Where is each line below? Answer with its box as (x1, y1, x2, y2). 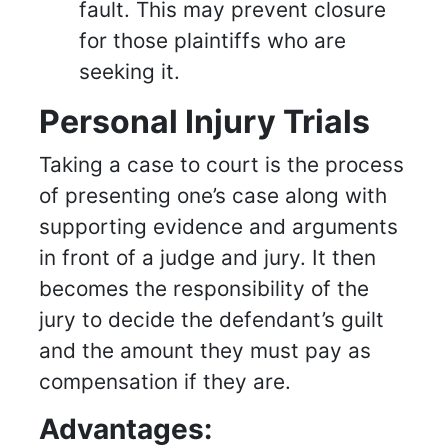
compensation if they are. (39, 369, 291, 395)
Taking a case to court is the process (39, 152, 404, 178)
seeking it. (79, 59, 180, 85)
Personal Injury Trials (39, 102, 370, 142)
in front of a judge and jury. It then (39, 245, 376, 271)
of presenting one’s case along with (39, 183, 387, 209)
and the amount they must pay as (39, 338, 371, 364)
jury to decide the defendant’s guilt (39, 307, 384, 333)
